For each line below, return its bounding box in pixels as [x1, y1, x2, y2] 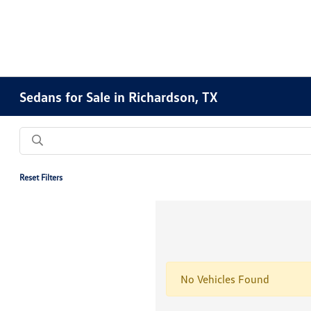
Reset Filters [19, 172, 63, 183]
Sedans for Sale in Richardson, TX [19, 88, 219, 105]
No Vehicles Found [180, 272, 269, 286]
